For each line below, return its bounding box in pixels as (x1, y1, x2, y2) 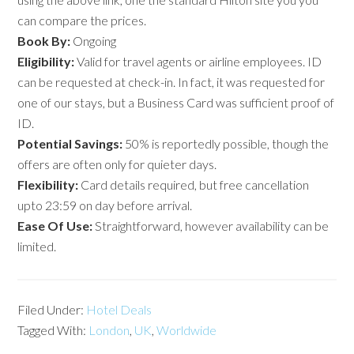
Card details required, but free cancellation (81, 177, 310, 192)
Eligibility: (17, 54, 75, 69)
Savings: (72, 136, 123, 151)
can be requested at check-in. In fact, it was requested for (17, 74, 326, 89)
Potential (17, 136, 73, 151)
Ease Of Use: (17, 218, 93, 233)
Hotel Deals (86, 302, 153, 317)
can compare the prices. (17, 13, 147, 28)
